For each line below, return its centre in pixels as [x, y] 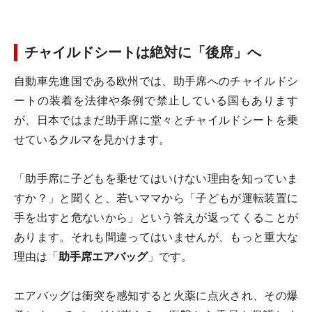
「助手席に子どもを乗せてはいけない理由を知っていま [156, 179]
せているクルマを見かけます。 [92, 140]
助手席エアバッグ [103, 257]
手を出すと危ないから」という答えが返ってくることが [156, 218]
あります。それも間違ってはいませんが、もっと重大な [156, 237]
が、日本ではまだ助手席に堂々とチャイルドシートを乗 [156, 120]
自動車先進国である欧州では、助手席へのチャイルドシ [156, 81]
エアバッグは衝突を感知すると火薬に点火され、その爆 [156, 296]
